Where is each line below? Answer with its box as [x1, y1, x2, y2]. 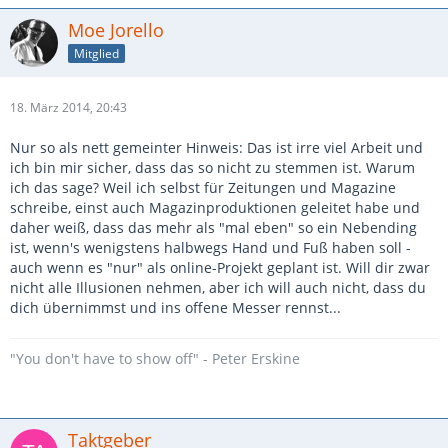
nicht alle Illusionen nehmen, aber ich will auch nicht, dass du [10, 278, 426, 297]
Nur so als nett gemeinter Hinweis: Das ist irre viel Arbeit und [10, 138, 423, 157]
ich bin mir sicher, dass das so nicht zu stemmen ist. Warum [10, 158, 415, 177]
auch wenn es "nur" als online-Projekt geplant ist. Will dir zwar [10, 258, 430, 277]
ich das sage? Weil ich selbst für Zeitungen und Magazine [10, 178, 396, 197]
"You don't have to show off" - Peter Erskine [10, 349, 300, 368]
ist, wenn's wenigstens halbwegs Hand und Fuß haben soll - [10, 238, 411, 257]
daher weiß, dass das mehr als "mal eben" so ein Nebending [10, 218, 417, 237]
